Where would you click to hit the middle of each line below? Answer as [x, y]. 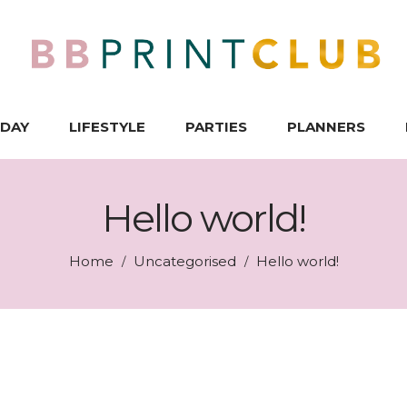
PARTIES [216, 127]
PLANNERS [326, 127]
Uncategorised [184, 261]
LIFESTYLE [107, 127]
